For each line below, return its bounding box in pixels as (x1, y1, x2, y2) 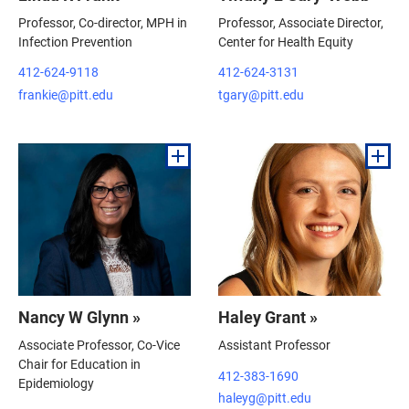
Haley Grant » (218, 306, 318, 329)
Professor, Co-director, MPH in (18, 13, 187, 31)
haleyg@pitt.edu (218, 389, 311, 406)
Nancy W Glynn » (18, 306, 141, 329)
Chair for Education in (18, 355, 141, 373)
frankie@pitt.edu (18, 85, 113, 103)
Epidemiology (18, 374, 94, 393)
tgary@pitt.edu (218, 85, 304, 103)
